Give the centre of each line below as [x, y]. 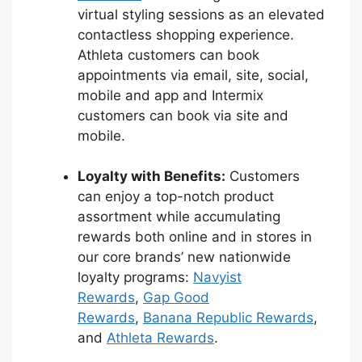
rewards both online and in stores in [195, 237]
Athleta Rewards [160, 338]
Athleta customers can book [168, 55]
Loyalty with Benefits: [152, 177]
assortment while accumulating [179, 217]
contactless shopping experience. [186, 34]
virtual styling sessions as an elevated [201, 14]
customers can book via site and [183, 115]
